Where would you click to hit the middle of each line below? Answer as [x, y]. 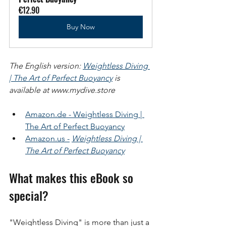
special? [29, 195]
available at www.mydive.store [62, 90]
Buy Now [81, 26]
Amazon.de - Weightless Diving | [85, 114]
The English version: [45, 66]
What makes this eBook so [73, 177]
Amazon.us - [47, 138]
